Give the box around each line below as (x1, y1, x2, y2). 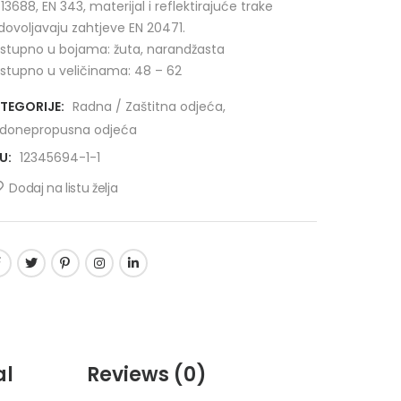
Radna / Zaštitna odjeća (72, 98, 223, 115)
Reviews (87, 361, 175, 388)
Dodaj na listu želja (9, 178, 118, 197)
